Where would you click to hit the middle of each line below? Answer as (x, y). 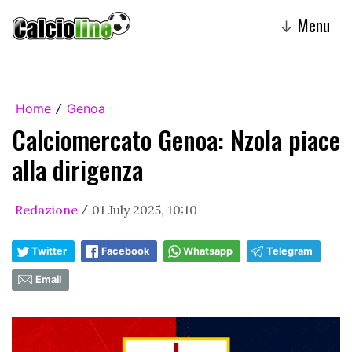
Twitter (49, 251)
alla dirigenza (77, 169)
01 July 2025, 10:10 (145, 210)
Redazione (46, 210)
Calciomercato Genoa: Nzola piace (176, 139)
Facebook (125, 251)
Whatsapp (208, 251)
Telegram (290, 251)
